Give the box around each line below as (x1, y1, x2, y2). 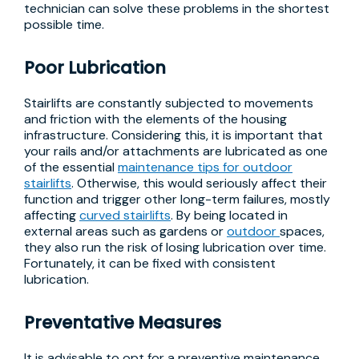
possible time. (24, 16, 104, 33)
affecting (24, 207, 79, 224)
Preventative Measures (24, 311, 221, 334)
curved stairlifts (79, 207, 171, 224)
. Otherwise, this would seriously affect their (71, 175, 327, 192)
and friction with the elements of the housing (24, 111, 287, 127)
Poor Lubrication (24, 56, 166, 79)
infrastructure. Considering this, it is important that (24, 127, 323, 143)
